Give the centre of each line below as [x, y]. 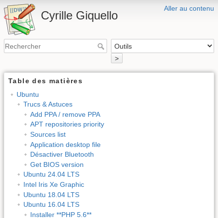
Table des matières [46, 81]
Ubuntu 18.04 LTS [51, 194]
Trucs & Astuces [48, 104]
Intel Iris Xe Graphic [54, 184]
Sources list [48, 134]
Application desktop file [65, 144]
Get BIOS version [57, 164]
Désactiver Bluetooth [62, 154]
